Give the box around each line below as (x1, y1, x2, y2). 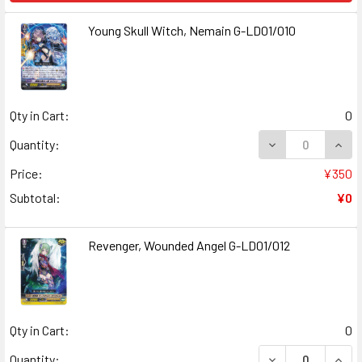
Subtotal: (10, 189, 61, 205)
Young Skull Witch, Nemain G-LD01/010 (87, 23, 296, 39)
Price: (10, 165, 43, 181)
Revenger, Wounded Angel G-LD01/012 (87, 237, 290, 253)
